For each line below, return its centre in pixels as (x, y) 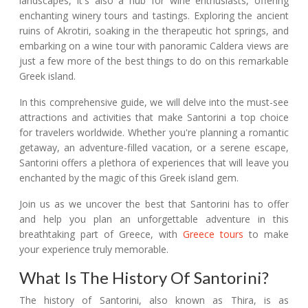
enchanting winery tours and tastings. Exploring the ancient (154, 16)
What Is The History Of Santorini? (146, 278)
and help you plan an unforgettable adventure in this (154, 219)
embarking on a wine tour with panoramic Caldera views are (154, 46)
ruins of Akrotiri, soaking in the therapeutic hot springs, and (154, 31)
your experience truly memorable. (94, 250)
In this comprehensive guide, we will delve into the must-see (154, 102)
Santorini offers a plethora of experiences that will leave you (154, 163)
